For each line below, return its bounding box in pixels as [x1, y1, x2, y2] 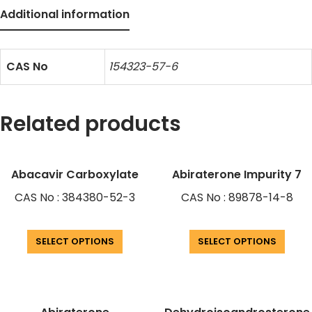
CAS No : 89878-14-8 [180, 189, 293, 206]
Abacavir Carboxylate [11, 166, 139, 183]
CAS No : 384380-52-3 [15, 189, 136, 206]
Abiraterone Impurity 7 [172, 166, 302, 183]
